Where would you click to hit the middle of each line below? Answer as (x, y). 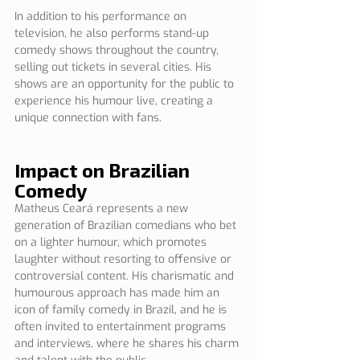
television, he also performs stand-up (113, 33)
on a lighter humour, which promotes (112, 242)
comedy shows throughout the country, (118, 50)
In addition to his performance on (102, 16)
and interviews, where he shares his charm (128, 343)
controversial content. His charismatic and (126, 276)
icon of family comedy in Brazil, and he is (122, 309)
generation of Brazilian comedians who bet (127, 225)
